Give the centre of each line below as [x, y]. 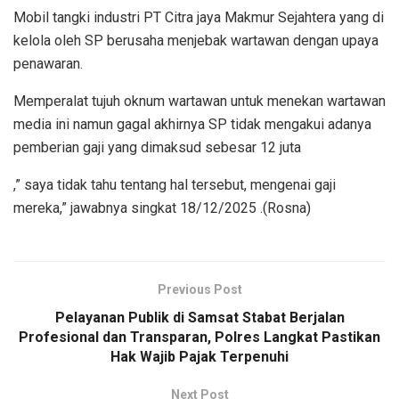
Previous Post [199, 289]
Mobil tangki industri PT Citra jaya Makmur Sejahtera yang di [199, 17]
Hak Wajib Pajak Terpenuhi [199, 356]
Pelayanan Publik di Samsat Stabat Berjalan [199, 317]
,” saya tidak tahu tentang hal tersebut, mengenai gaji [175, 184]
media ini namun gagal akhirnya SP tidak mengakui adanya [192, 124]
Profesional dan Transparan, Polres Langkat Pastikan [199, 337]
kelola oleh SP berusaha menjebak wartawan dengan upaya [196, 40]
